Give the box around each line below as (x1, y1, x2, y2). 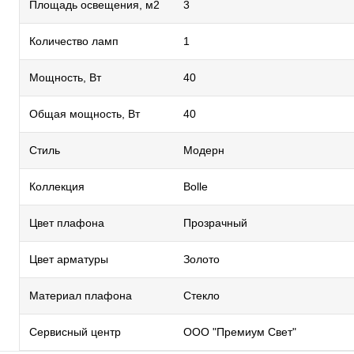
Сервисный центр (29, 326, 121, 338)
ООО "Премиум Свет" (183, 326, 296, 338)
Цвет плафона (29, 217, 104, 229)
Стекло (183, 289, 220, 302)
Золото (183, 253, 220, 265)
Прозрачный (183, 217, 247, 229)
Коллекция (29, 180, 85, 193)
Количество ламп (29, 35, 119, 47)
